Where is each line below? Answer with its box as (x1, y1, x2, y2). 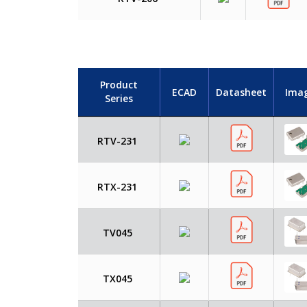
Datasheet (216, 85, 267, 99)
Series (105, 92, 133, 106)
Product (100, 78, 138, 92)
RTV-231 (97, 134, 137, 148)
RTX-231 (97, 180, 137, 194)
